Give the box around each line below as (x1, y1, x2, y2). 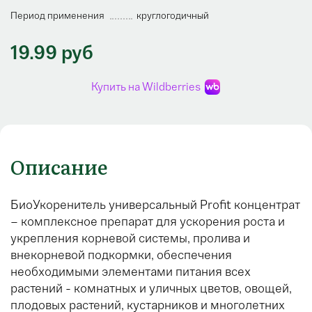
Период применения (10, 10, 104, 22)
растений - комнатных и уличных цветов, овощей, (10, 281, 292, 297)
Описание (10, 152, 108, 182)
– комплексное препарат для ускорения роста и (10, 214, 285, 230)
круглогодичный (136, 10, 209, 22)
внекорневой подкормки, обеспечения (10, 247, 232, 263)
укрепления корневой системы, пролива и (10, 231, 250, 247)
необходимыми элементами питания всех (10, 264, 251, 280)
